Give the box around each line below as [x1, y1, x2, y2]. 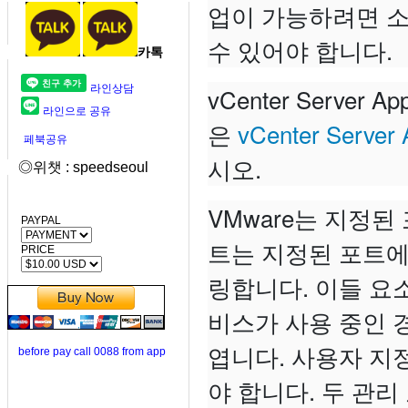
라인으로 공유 [43, 105, 111, 117]
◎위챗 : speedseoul [7, 159, 148, 175]
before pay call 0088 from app [18, 345, 166, 358]
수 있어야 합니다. [208, 33, 393, 66]
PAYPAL [7, 214, 61, 227]
